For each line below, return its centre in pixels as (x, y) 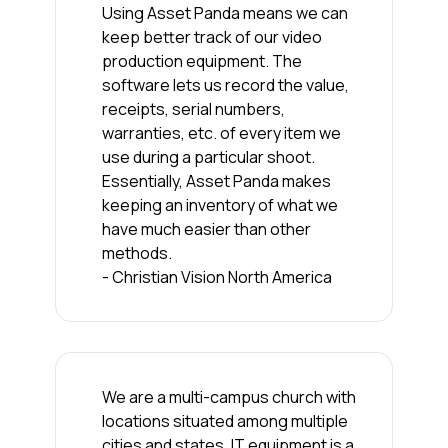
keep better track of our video (211, 36)
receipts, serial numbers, (193, 108)
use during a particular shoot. (208, 156)
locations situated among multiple (224, 420)
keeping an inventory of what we (219, 204)
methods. (136, 252)
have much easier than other (206, 228)
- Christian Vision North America (216, 276)
